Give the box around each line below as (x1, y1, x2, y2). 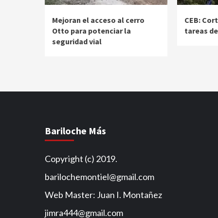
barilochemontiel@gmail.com (45, 171, 154, 182)
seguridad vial (52, 36, 102, 46)
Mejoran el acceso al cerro (52, 15, 145, 25)
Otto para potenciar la (52, 25, 131, 36)
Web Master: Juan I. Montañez (45, 189, 162, 200)
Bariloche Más (45, 124, 106, 137)
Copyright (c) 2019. (45, 153, 117, 164)
